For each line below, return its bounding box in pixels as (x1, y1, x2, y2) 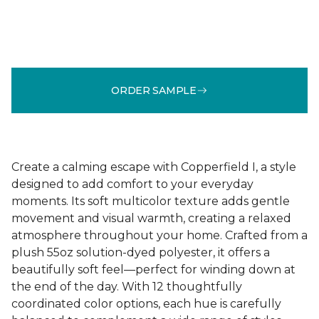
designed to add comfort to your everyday (11, 177, 253, 191)
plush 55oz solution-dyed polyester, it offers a (11, 246, 270, 259)
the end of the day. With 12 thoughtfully (11, 280, 242, 293)
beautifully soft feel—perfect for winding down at (11, 263, 296, 276)
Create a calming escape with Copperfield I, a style (11, 160, 296, 174)
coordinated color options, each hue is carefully (11, 297, 281, 310)
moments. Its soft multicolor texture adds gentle (11, 194, 290, 208)
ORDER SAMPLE (111, 83, 197, 97)
